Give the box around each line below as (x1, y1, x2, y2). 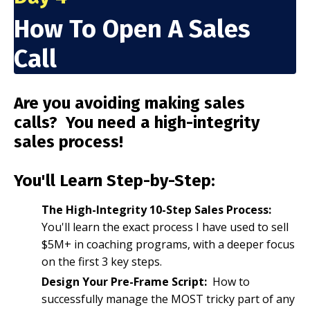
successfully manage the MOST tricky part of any (42, 291, 295, 307)
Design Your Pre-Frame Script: (42, 273, 207, 289)
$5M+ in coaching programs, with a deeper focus (42, 237, 295, 253)
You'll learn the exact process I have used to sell (42, 219, 289, 235)
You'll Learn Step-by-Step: (14, 171, 215, 191)
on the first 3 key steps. (42, 254, 162, 270)
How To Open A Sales (14, 14, 250, 45)
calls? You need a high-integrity (14, 113, 259, 133)
